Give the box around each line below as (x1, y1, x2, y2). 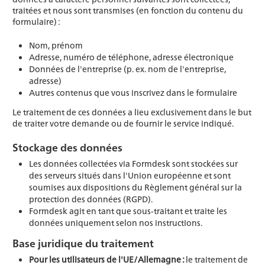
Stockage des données (12, 140, 122, 155)
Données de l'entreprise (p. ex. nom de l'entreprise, (29, 63, 226, 75)
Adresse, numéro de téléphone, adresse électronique (29, 51, 234, 63)
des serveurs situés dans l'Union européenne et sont (29, 169, 231, 182)
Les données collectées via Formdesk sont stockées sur (29, 157, 238, 170)
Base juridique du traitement (12, 235, 154, 251)
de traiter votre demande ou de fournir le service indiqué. (12, 117, 234, 130)
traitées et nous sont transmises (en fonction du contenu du (12, 4, 243, 17)
